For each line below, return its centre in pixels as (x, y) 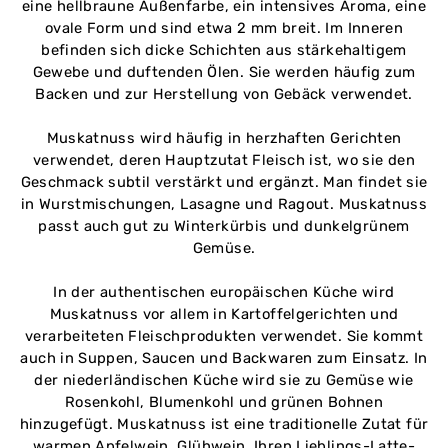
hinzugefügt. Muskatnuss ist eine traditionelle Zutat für (224, 423)
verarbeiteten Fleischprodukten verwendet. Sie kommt (224, 335)
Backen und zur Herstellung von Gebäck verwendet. (224, 93)
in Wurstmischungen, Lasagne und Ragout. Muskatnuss (224, 203)
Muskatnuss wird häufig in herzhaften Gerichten (224, 137)
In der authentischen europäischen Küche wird (224, 291)
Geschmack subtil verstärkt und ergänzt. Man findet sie (224, 181)
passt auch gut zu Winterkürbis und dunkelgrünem (224, 225)
